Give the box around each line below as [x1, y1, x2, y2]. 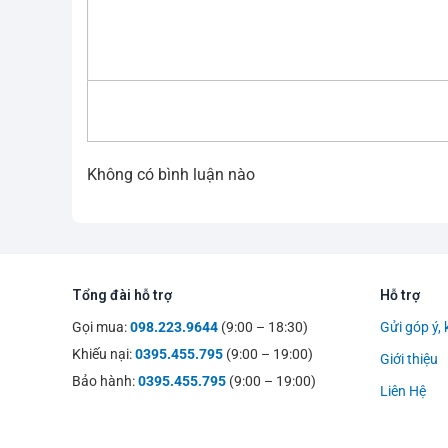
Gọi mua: [72, 319, 130, 336]
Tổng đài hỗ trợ [72, 287, 172, 304]
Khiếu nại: [72, 346, 135, 363]
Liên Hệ [379, 383, 426, 400]
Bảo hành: [72, 373, 138, 390]
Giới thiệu [379, 351, 438, 368]
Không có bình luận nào [87, 165, 255, 185]
